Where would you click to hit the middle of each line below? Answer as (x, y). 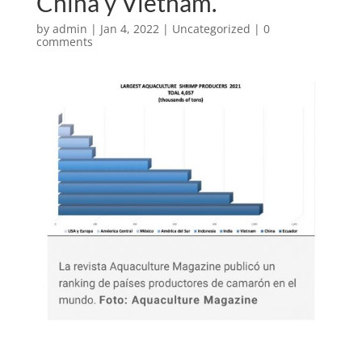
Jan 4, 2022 (129, 29)
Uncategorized (211, 29)
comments (64, 42)
